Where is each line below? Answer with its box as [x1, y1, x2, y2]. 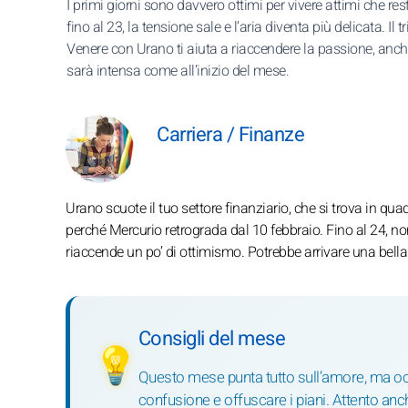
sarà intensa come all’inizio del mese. [66, 60, 289, 82]
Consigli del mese [138, 324, 285, 353]
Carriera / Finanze [157, 120, 304, 149]
